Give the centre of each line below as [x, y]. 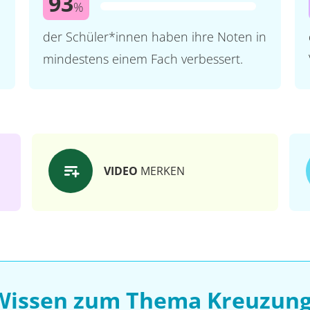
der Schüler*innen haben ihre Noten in [154, 37]
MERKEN [161, 171]
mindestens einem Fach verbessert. [143, 59]
